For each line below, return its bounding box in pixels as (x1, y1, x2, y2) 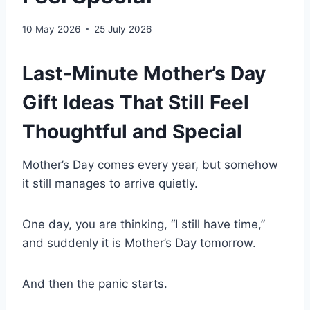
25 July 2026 (94, 23, 152, 35)
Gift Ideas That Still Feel (22, 90, 249, 114)
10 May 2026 (22, 23, 80, 35)
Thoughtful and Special (22, 119, 242, 143)
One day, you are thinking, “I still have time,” (22, 217, 265, 231)
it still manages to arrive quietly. (22, 176, 198, 190)
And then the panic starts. (22, 276, 167, 291)
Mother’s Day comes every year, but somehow (22, 157, 278, 172)
